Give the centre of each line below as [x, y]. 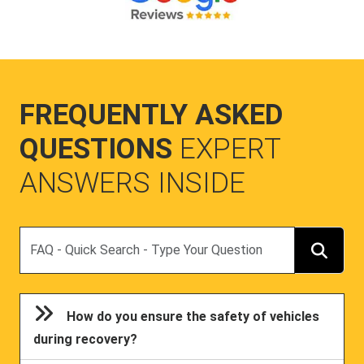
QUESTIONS [100, 149]
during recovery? [86, 339]
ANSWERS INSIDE [132, 184]
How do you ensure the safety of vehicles [193, 316]
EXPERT [230, 149]
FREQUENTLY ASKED [151, 115]
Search [39, 236]
